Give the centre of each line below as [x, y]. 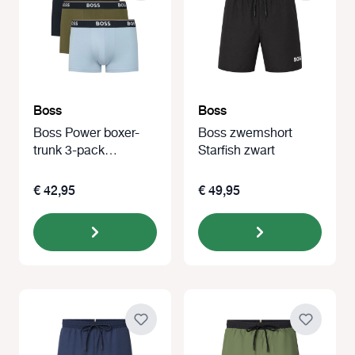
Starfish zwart [237, 151]
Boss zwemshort [245, 134]
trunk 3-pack [69, 151]
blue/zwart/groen [81, 169]
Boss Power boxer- [86, 134]
